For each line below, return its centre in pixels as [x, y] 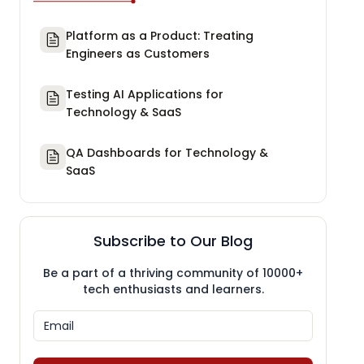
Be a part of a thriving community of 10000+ [173, 273]
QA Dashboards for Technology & [167, 152]
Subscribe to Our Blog [173, 240]
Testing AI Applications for [145, 94]
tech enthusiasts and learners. [173, 289]
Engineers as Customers [138, 53]
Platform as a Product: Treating [160, 35]
